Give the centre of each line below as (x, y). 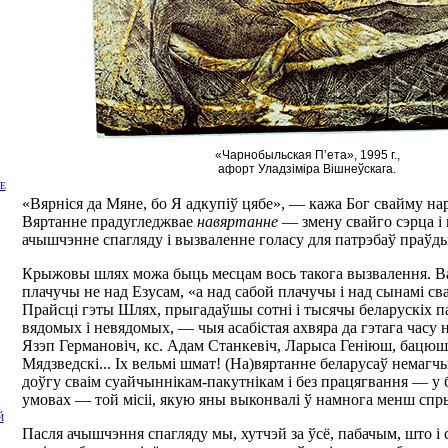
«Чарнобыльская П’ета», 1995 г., (307, 155)
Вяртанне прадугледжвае (109, 221)
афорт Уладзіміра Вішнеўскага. (307, 169)
